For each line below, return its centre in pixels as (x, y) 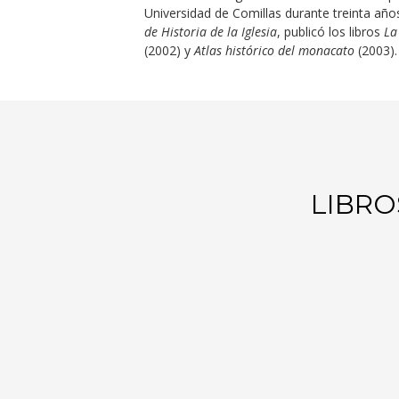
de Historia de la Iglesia (210, 32)
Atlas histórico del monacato (274, 50)
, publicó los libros (330, 32)
